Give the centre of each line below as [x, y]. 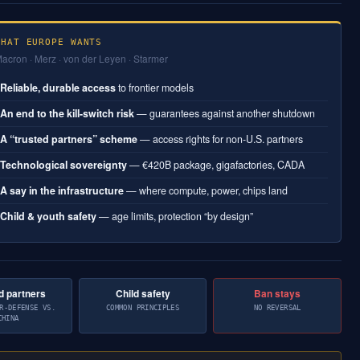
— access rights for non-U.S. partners [221, 139]
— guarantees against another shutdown [225, 114]
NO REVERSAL [277, 308]
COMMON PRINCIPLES [143, 308]
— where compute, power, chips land [206, 191]
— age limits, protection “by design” [175, 217]
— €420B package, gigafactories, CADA [216, 165]
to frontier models [155, 88]
